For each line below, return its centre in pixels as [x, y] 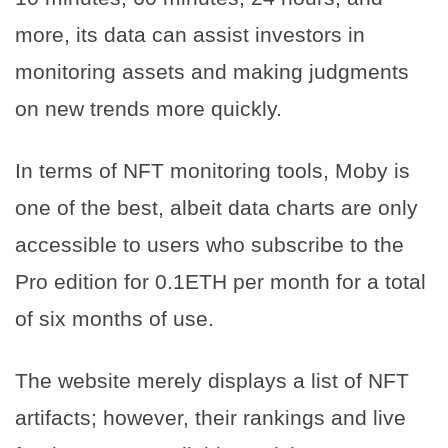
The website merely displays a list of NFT [212, 380]
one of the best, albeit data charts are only [216, 207]
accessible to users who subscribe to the [209, 244]
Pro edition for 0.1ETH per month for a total [220, 281]
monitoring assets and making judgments [212, 71]
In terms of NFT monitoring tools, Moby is [212, 170]
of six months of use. [114, 318]
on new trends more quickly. [148, 108]
